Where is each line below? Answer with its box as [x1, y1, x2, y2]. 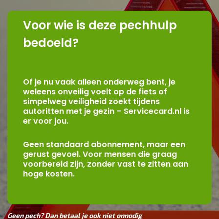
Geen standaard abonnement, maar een [23, 138, 185, 150]
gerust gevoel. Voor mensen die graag [23, 148, 177, 160]
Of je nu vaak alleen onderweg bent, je [23, 76, 175, 88]
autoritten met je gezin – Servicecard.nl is [23, 105, 190, 117]
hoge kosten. [23, 168, 75, 179]
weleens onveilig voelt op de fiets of [23, 86, 167, 97]
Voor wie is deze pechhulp [23, 17, 177, 33]
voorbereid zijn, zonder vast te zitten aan [23, 158, 188, 170]
